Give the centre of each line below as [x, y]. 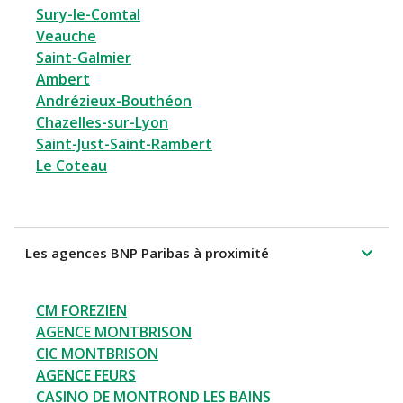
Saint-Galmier [84, 58]
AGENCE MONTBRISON [114, 332]
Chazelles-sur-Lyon [102, 123]
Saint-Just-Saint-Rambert [124, 144]
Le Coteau [72, 166]
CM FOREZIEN [81, 311]
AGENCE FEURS [86, 376]
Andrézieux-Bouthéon [114, 101]
